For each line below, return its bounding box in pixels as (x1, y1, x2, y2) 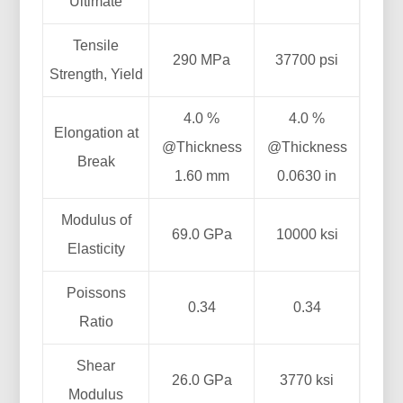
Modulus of (60, 211, 131, 228)
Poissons (66, 284, 126, 300)
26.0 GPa (171, 372, 232, 388)
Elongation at (53, 124, 139, 140)
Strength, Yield (49, 66, 143, 82)
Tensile (73, 37, 120, 53)
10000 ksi (275, 226, 338, 242)
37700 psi (275, 51, 339, 67)
